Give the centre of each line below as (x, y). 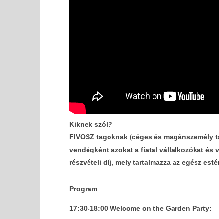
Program (83, 188)
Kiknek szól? (91, 124)
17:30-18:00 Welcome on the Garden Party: (141, 208)
